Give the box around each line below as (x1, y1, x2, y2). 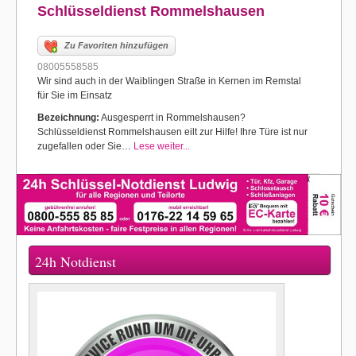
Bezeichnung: (37, 112, 99, 123)
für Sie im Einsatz (37, 90, 112, 101)
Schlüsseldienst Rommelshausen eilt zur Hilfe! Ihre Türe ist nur (37, 126, 308, 137)
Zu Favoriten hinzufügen (64, 41, 168, 50)
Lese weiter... (133, 141, 190, 152)
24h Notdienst (35, 251, 116, 271)
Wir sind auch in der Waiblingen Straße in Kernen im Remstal (37, 75, 301, 87)
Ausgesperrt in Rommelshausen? (99, 112, 246, 123)
